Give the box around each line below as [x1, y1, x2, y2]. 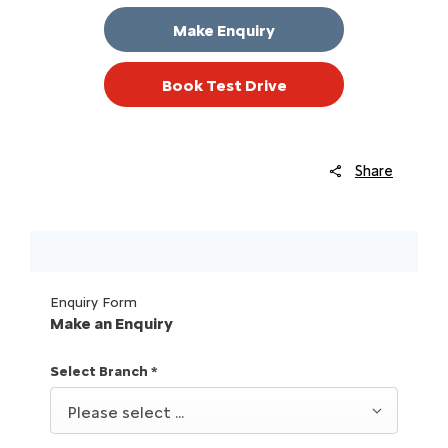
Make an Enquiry [50, 314, 173, 334]
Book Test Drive [161, 75, 287, 95]
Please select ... [67, 402, 184, 422]
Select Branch [50, 363, 151, 381]
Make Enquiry [173, 20, 275, 40]
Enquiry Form [50, 294, 137, 312]
